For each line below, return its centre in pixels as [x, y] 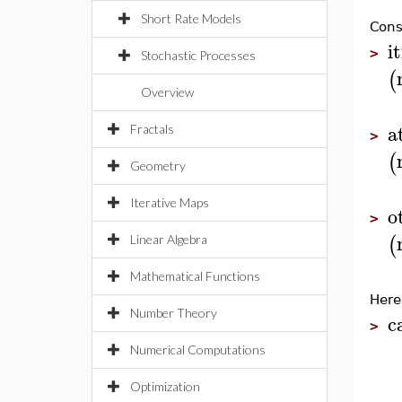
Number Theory [174, 313]
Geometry [158, 166]
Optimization [165, 386]
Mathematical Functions [195, 276]
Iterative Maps [170, 202]
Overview [167, 92]
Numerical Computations [198, 350]
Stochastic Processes [198, 55]
